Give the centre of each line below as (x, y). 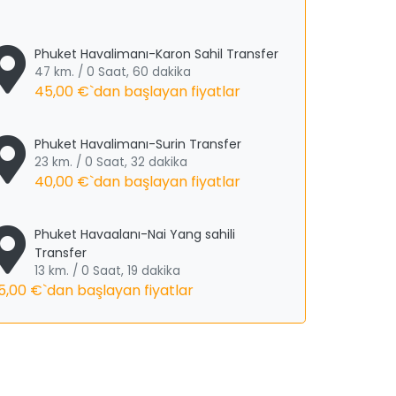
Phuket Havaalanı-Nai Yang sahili (135, 234)
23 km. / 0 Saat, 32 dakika (111, 162)
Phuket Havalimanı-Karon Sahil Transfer (157, 54)
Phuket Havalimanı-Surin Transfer (138, 144)
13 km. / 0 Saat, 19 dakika (108, 271)
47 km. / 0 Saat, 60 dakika (113, 72)
